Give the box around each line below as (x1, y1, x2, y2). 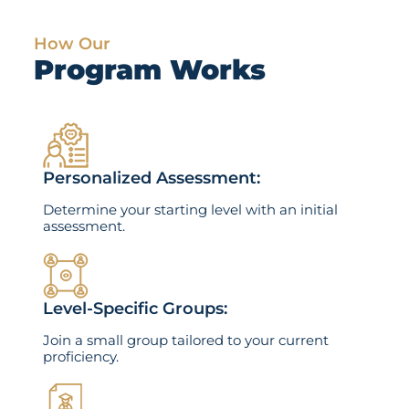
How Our (33, 34, 110, 55)
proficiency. (42, 348, 119, 366)
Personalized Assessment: (42, 168, 260, 189)
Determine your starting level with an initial (42, 201, 338, 219)
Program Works (33, 53, 266, 88)
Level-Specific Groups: (42, 299, 227, 320)
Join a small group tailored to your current (42, 331, 329, 350)
